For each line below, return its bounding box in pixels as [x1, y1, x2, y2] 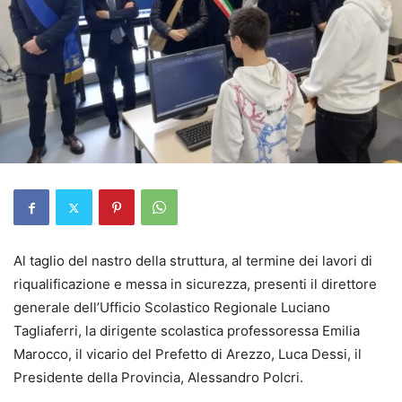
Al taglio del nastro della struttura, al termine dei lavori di [13, 252, 372, 269]
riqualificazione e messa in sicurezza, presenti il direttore [13, 275, 377, 293]
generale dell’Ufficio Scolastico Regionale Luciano [13, 299, 330, 316]
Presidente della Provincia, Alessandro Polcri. [13, 369, 303, 386]
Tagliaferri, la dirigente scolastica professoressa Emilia [13, 322, 360, 339]
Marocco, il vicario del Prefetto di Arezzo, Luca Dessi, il [13, 345, 362, 363]
